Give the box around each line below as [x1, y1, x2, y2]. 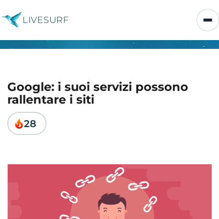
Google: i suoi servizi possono [7, 80, 188, 94]
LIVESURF [22, 14, 69, 25]
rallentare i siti [7, 92, 94, 107]
